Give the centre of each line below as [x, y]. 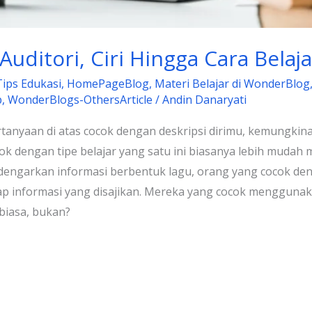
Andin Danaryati [204, 99]
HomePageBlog [108, 83]
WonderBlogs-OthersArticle [80, 99]
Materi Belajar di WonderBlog [232, 83]
